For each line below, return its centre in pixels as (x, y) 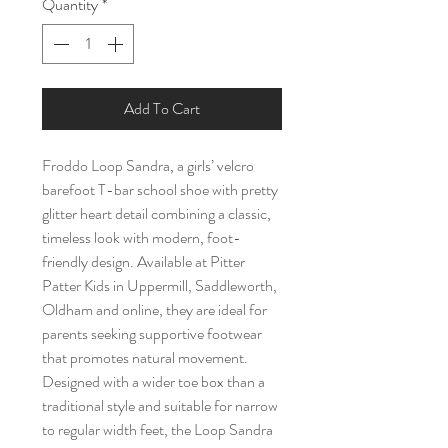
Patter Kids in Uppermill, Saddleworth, (159, 285)
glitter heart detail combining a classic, (156, 213)
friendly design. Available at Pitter (143, 261)
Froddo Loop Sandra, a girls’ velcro (148, 165)
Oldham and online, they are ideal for (154, 309)
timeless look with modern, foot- (141, 237)
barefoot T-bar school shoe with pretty (160, 189)
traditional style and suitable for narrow (160, 405)
